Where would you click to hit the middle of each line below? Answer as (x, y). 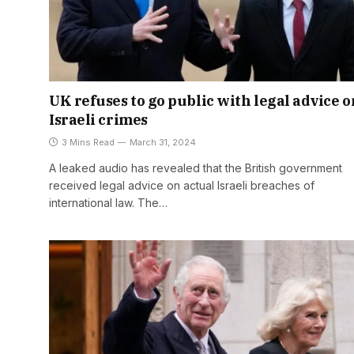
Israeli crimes (98, 119)
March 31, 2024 (163, 142)
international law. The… (108, 202)
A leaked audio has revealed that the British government (196, 168)
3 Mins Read (88, 142)
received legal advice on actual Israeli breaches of (182, 185)
